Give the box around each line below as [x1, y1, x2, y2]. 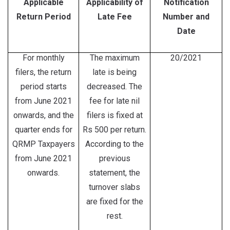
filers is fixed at [86, 110, 143, 120]
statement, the [89, 168, 140, 178]
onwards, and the [13, 110, 74, 120]
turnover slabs [89, 182, 140, 192]
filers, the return [15, 67, 71, 77]
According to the [85, 139, 144, 149]
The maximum [89, 53, 140, 63]
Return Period [16, 12, 71, 22]
